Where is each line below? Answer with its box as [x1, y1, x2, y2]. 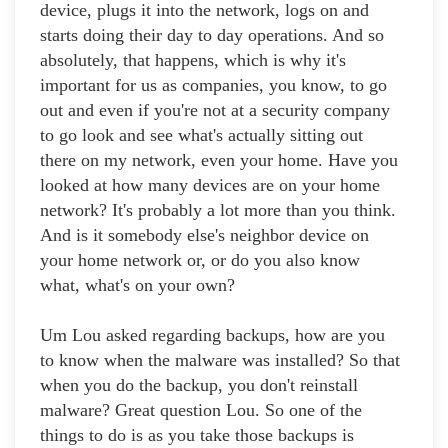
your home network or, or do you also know [40, 250, 360, 271]
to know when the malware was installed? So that [40, 350, 400, 371]
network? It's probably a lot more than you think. [40, 200, 396, 221]
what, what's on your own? [40, 275, 235, 296]
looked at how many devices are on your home [40, 175, 380, 196]
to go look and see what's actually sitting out [40, 125, 363, 146]
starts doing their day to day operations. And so [40, 25, 384, 46]
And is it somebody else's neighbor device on [40, 225, 369, 246]
